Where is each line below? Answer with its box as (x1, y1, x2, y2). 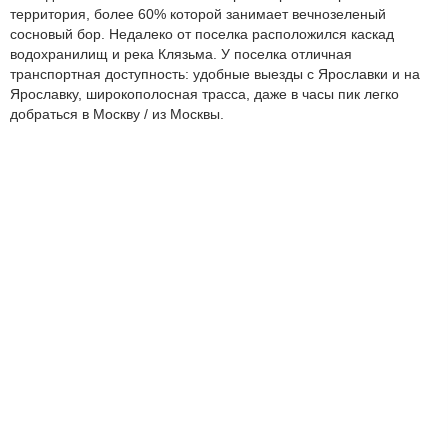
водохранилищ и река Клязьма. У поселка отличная (10, 45, 352, 62)
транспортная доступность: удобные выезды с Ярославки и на (10, 65, 420, 82)
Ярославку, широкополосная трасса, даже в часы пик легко (10, 85, 399, 102)
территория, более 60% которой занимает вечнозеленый (10, 5, 386, 22)
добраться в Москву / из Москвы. (10, 105, 224, 122)
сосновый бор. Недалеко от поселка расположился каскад (10, 25, 394, 42)
